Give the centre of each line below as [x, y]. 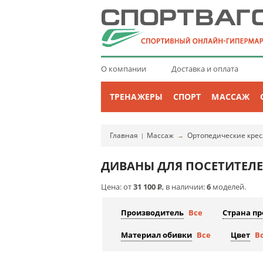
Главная [124, 135]
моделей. [228, 187]
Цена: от [117, 187]
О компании [124, 69]
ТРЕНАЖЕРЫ [136, 97]
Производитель [152, 213]
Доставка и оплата [205, 69]
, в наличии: [184, 187]
